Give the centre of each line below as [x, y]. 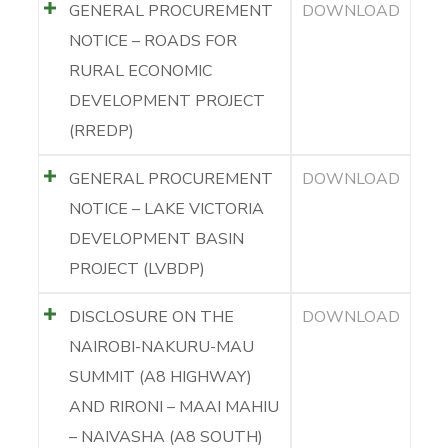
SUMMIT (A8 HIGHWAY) [160, 376]
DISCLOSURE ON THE [151, 316]
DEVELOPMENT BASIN [156, 238]
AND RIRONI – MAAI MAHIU [173, 406]
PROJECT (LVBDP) [136, 268]
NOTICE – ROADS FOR [152, 40]
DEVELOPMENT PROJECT [166, 100]
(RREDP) [101, 130]
